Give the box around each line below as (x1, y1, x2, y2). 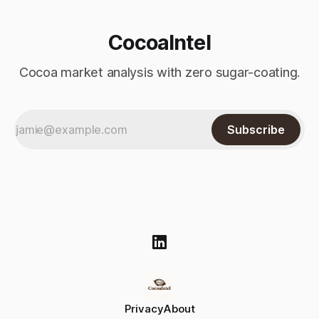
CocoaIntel (108, 30, 211, 55)
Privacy (124, 302, 164, 315)
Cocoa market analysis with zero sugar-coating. (19, 65, 300, 80)
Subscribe (227, 122, 285, 137)
